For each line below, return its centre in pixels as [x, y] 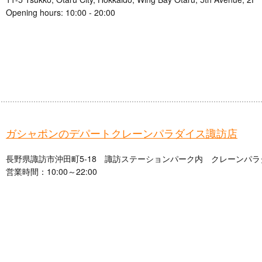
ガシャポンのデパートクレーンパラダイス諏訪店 [122, 133]
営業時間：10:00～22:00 [51, 172]
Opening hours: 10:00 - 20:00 [61, 13]
